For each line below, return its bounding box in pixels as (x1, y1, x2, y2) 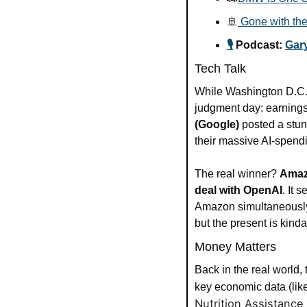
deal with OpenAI (195, 184, 282, 196)
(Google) (195, 118, 239, 130)
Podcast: (233, 38, 285, 51)
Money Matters (195, 239, 276, 254)
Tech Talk (195, 61, 246, 75)
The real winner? (195, 167, 280, 180)
